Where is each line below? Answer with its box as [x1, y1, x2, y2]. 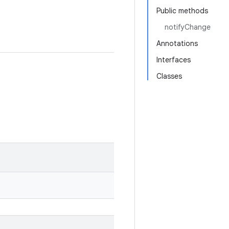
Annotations [156, 39, 198, 48]
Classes [156, 72, 182, 81]
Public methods [156, 6, 208, 15]
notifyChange [165, 22, 211, 32]
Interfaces [156, 55, 191, 64]
